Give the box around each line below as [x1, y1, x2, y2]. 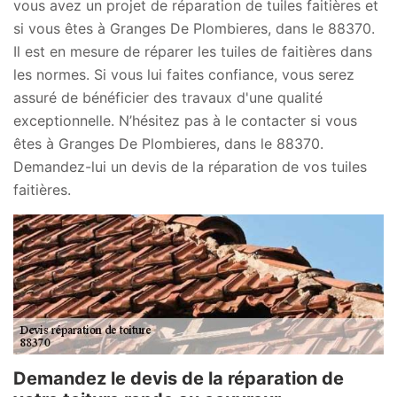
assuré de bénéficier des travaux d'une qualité [13, 88, 323, 106]
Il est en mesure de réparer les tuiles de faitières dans [13, 42, 372, 60]
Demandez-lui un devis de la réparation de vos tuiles [13, 157, 367, 175]
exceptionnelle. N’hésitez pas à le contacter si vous [13, 111, 357, 129]
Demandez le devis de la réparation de [13, 368, 344, 390]
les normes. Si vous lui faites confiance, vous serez [13, 65, 354, 83]
